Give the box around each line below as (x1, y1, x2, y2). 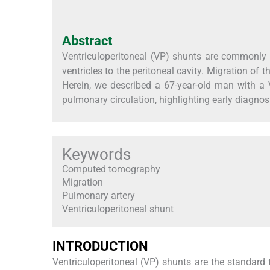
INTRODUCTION (52, 238, 148, 254)
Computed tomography (62, 163, 160, 175)
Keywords (62, 145, 131, 163)
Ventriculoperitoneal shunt (62, 202, 174, 215)
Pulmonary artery (62, 189, 135, 201)
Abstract (62, 33, 112, 48)
